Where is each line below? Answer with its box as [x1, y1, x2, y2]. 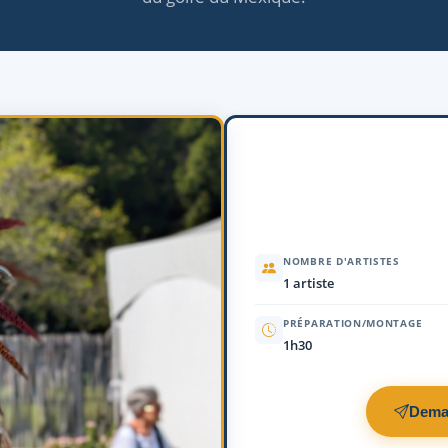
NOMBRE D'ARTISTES [283, 254, 400, 269]
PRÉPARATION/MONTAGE [283, 316, 423, 331]
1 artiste [283, 274, 334, 293]
